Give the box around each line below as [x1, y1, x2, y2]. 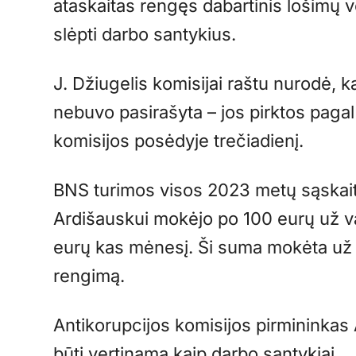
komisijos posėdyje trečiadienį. [53, 130, 314, 152]
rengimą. [53, 265, 135, 287]
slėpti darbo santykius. [53, 24, 251, 45]
